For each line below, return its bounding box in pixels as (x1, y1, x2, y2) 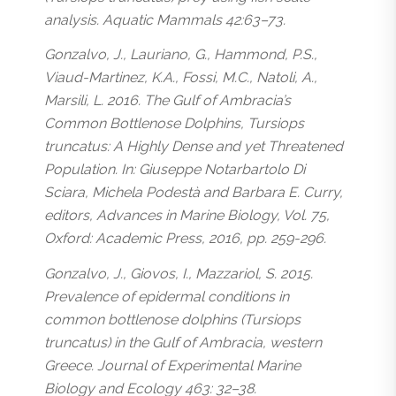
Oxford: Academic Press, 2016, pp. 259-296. (44, 230, 326, 247)
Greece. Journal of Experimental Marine (44, 357, 301, 374)
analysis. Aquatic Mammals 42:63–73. (44, 11, 286, 28)
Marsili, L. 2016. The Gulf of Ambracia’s (44, 92, 291, 110)
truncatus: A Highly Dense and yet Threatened (44, 138, 343, 156)
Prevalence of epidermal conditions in (44, 288, 289, 305)
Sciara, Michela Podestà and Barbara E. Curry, (44, 184, 343, 202)
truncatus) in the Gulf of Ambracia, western (44, 334, 322, 351)
